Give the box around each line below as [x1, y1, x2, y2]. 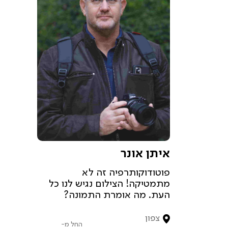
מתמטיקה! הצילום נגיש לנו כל [49, 179, 170, 190]
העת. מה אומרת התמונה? [64, 190, 170, 201]
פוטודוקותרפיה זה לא [82, 168, 170, 179]
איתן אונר [121, 148, 170, 161]
